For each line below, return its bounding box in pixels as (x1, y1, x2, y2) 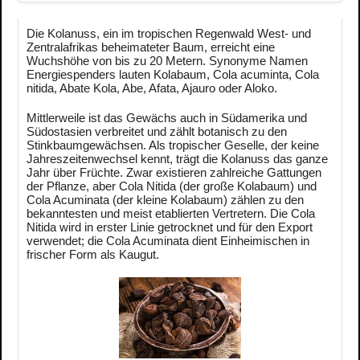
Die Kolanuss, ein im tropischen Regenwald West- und (27, 26, 311, 40)
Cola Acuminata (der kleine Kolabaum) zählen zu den (27, 192, 304, 207)
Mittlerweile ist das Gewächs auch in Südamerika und (27, 110, 307, 125)
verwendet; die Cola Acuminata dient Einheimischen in (27, 233, 309, 247)
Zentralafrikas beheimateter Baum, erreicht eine (27, 39, 275, 54)
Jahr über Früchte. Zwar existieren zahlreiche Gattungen (27, 165, 321, 179)
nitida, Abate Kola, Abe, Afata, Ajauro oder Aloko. (27, 80, 280, 95)
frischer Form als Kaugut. (27, 247, 159, 261)
